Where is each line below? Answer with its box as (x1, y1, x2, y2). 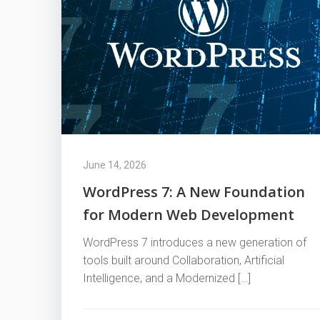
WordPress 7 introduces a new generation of (83, 236, 306, 249)
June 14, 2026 (83, 159, 146, 171)
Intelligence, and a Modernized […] (83, 271, 251, 285)
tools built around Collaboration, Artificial (83, 254, 284, 267)
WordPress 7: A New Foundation (83, 182, 305, 201)
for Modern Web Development (83, 205, 294, 224)
